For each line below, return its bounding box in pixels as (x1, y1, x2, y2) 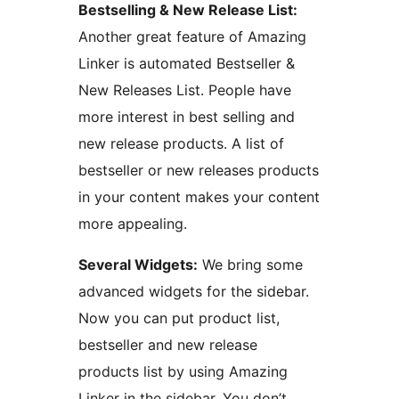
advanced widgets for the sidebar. (78, 282, 309, 301)
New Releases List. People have (78, 81, 291, 100)
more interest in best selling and (78, 108, 295, 126)
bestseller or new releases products (78, 161, 319, 180)
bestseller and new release (78, 336, 257, 354)
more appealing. (78, 215, 187, 233)
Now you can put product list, (78, 309, 280, 328)
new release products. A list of (78, 134, 284, 153)
